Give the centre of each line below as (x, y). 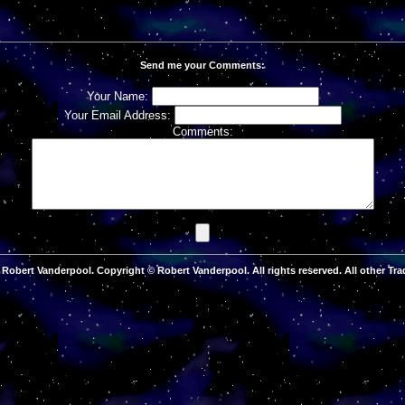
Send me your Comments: (202, 65)
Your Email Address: (119, 116)
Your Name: (119, 97)
